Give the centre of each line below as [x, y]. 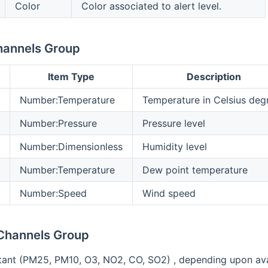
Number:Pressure [58, 123]
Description [214, 76]
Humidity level [174, 146]
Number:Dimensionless [71, 146]
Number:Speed [53, 193]
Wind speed [169, 193]
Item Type [71, 76]
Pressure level [173, 123]
